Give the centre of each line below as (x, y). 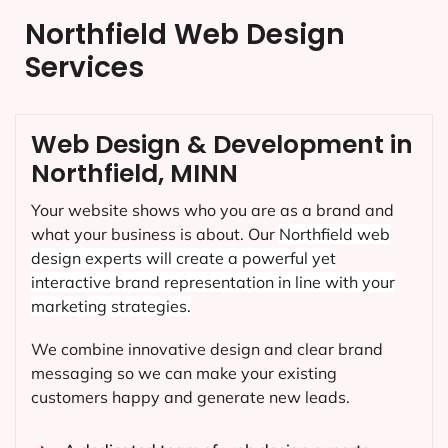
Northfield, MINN (134, 174)
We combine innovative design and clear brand (207, 349)
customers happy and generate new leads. (190, 397)
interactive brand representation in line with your (213, 282)
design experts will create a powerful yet (183, 258)
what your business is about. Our (155, 234)
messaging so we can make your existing (184, 373)
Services (84, 68)
